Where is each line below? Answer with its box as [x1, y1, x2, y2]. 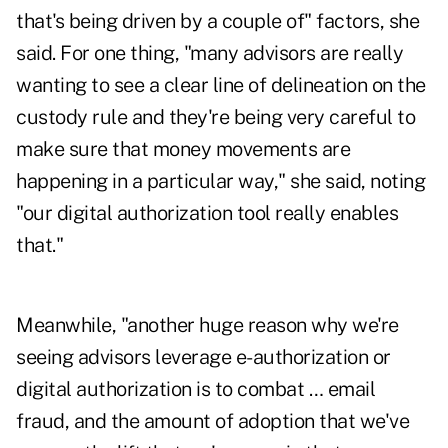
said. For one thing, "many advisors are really [16, 41, 403, 66]
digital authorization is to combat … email [16, 377, 375, 402]
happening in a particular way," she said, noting [16, 169, 425, 194]
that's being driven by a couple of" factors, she [16, 9, 419, 34]
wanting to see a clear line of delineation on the [16, 73, 426, 98]
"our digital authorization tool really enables [16, 201, 398, 226]
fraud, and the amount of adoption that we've [16, 409, 409, 434]
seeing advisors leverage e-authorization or [16, 345, 391, 370]
